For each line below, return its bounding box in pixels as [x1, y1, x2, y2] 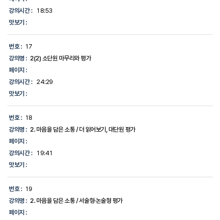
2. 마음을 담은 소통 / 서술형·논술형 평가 [30, 197, 123, 205]
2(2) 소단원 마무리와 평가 [30, 55, 91, 62]
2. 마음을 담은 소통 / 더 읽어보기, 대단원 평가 [30, 126, 136, 134]
